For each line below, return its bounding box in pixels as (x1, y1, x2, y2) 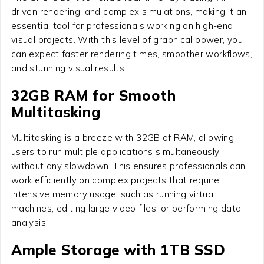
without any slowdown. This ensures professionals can (11, 160, 246, 171)
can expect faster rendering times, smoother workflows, (11, 48, 253, 60)
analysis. (11, 216, 48, 228)
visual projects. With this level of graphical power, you (11, 34, 243, 45)
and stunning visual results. (11, 62, 127, 74)
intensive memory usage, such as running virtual (11, 188, 216, 200)
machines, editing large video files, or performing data (11, 202, 242, 214)
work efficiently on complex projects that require (11, 174, 220, 186)
